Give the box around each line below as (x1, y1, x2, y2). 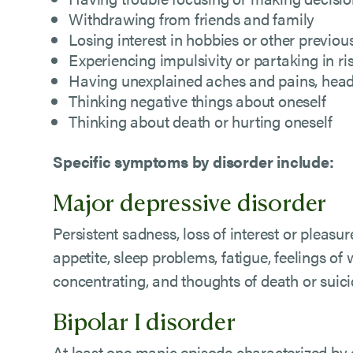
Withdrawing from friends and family (69, 7, 315, 30)
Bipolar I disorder (53, 303, 236, 337)
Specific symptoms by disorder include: (53, 150, 334, 173)
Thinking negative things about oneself (69, 89, 326, 112)
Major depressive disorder (53, 184, 327, 218)
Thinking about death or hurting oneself (69, 110, 333, 132)
